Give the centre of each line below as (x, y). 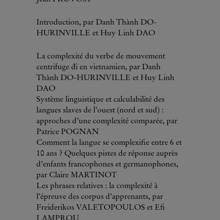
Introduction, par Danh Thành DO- (96, 23)
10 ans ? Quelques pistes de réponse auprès (107, 154)
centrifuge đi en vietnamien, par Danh (98, 67)
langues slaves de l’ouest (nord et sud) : (100, 110)
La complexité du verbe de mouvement (101, 56)
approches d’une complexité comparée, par (107, 121)
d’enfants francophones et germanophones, (107, 165)
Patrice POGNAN (68, 132)
